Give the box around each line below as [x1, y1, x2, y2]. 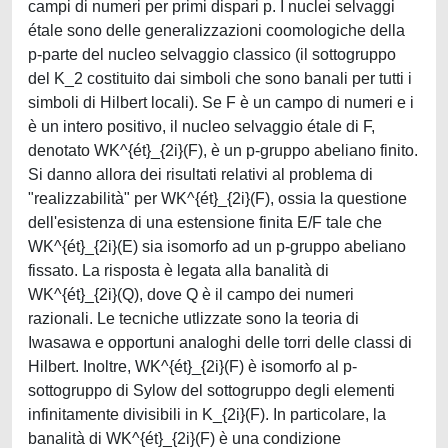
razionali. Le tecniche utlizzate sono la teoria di [28, 310, 359, 327]
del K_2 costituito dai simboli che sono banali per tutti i [28, 70, 412, 87]
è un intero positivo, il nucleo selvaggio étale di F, [28, 118, 375, 135]
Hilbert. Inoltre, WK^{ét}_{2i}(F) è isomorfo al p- [28, 358, 357, 375]
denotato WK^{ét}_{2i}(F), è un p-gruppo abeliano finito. [28, 142, 418, 159]
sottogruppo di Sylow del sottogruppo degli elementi [28, 382, 395, 399]
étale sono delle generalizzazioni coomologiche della [28, 22, 405, 39]
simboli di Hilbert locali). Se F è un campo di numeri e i [28, 94, 414, 111]
